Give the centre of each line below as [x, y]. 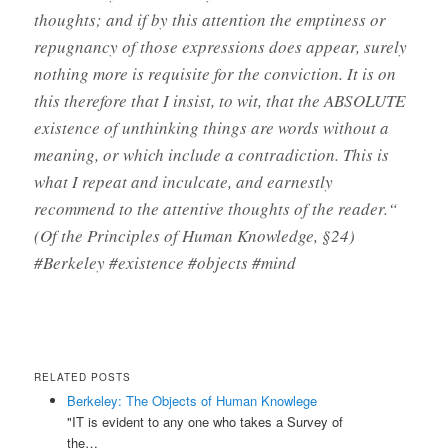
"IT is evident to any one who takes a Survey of [204, 421]
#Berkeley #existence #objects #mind [165, 262]
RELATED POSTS [83, 376]
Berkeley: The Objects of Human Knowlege [191, 400]
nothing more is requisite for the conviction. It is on [215, 73]
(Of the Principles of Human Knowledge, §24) [195, 235]
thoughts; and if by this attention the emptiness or [210, 19]
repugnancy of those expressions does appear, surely [221, 46]
